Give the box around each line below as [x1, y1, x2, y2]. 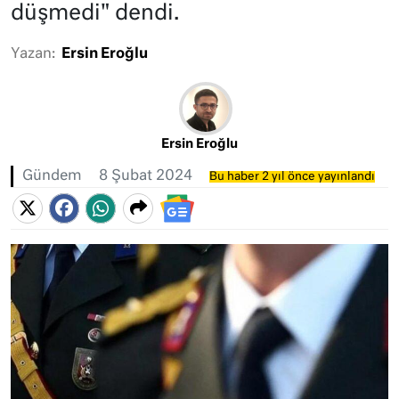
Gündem [22, 169, 82, 183]
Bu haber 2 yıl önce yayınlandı [209, 171, 375, 183]
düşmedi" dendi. [11, 3, 179, 24]
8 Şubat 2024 [99, 169, 192, 183]
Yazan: [11, 47, 55, 61]
